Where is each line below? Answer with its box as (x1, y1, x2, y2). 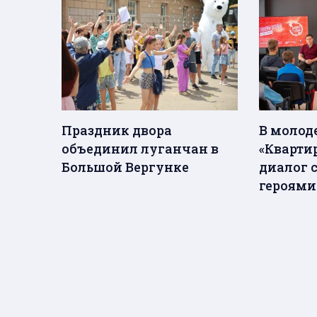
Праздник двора (62, 121, 172, 139)
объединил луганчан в (62, 139, 219, 157)
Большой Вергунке (62, 158, 189, 175)
